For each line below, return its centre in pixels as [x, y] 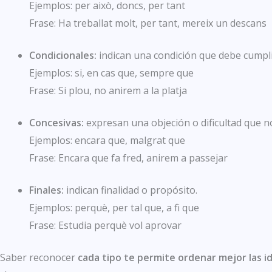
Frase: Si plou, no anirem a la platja [108, 91]
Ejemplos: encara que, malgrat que [107, 141]
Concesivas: [56, 123]
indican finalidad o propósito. [132, 190]
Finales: [48, 190]
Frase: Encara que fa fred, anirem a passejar [128, 158]
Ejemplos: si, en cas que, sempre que [111, 73]
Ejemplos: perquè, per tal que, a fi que [114, 208]
